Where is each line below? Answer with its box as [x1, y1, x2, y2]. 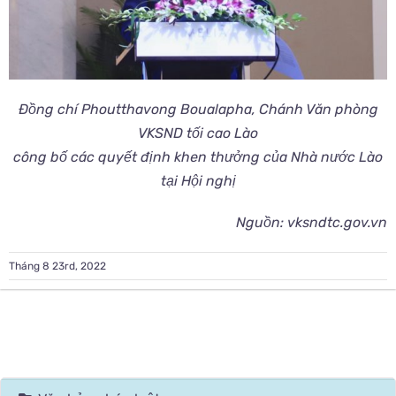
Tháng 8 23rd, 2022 [9, 259, 106, 272]
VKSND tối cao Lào [138, 124, 258, 141]
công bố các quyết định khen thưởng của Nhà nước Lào [13, 148, 383, 165]
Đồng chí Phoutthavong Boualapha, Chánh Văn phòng [18, 100, 378, 118]
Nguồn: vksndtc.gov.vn [236, 213, 387, 231]
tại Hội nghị [160, 171, 236, 189]
